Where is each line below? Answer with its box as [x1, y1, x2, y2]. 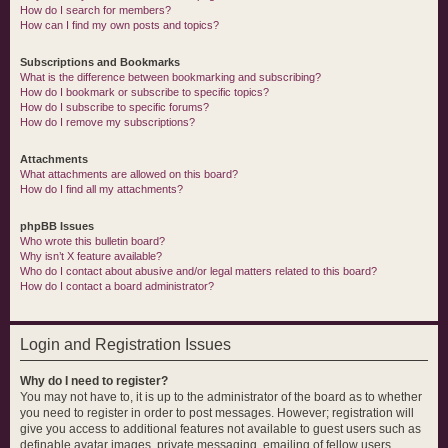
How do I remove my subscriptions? [20, 116, 195, 128]
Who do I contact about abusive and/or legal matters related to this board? [20, 265, 377, 277]
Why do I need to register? [20, 374, 168, 388]
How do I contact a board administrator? [20, 280, 214, 292]
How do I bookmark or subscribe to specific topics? [20, 86, 269, 98]
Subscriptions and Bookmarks [20, 56, 180, 68]
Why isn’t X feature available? [20, 250, 162, 262]
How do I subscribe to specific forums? [20, 101, 209, 113]
